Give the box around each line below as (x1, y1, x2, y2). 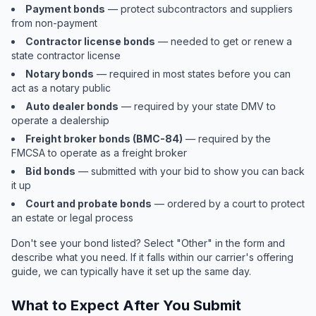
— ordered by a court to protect (152, 197, 305, 209)
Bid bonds (25, 165, 75, 177)
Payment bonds (25, 3, 105, 15)
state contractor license (11, 49, 121, 61)
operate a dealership (11, 114, 109, 126)
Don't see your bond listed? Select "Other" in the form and (11, 237, 285, 249)
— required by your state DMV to (119, 100, 276, 112)
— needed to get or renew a (155, 35, 292, 47)
